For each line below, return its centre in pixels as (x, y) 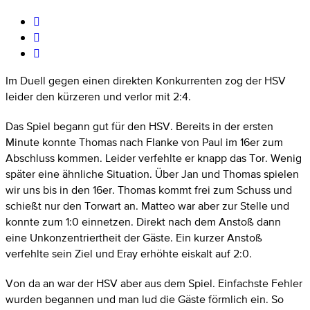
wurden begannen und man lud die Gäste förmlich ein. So (145, 299)
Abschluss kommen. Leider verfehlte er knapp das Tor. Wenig (154, 158)
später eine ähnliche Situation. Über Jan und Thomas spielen (152, 174)
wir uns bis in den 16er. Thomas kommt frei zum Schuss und (149, 190)
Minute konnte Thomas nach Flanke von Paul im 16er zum (144, 142)
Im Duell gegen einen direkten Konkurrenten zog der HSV (146, 80)
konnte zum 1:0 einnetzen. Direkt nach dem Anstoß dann (143, 221)
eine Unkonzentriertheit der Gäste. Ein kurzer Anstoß (134, 237)
